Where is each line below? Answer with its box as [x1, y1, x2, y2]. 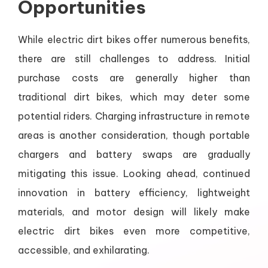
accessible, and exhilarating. [18, 244, 150, 257]
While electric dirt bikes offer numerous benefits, [18, 33, 250, 46]
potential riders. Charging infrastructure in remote [18, 110, 250, 123]
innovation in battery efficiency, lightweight [18, 187, 250, 199]
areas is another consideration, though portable [18, 129, 250, 142]
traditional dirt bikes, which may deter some [18, 91, 250, 103]
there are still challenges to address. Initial [18, 53, 250, 65]
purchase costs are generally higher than [18, 72, 250, 84]
